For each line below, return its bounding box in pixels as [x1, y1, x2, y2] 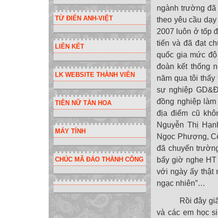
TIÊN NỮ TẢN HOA [55, 99, 111, 107]
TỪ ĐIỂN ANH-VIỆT [55, 14, 113, 22]
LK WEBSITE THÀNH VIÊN [55, 71, 135, 78]
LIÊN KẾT [55, 42, 84, 50]
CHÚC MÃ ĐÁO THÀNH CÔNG [55, 155, 144, 163]
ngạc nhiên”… [157, 179, 205, 187]
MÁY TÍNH [55, 127, 86, 135]
